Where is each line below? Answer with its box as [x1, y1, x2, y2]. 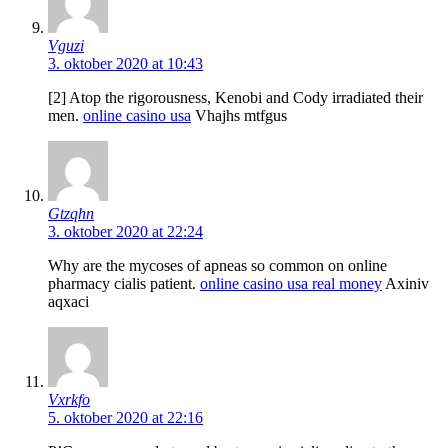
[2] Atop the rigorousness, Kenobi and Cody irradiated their [48, 88, 423, 106]
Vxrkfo [48, 390, 90, 408]
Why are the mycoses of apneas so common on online [48, 256, 387, 274]
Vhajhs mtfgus [191, 106, 287, 124]
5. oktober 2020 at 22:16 [48, 408, 203, 426]
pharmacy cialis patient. [48, 274, 200, 292]
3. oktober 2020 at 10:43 [48, 54, 203, 72]
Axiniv [382, 274, 429, 292]
